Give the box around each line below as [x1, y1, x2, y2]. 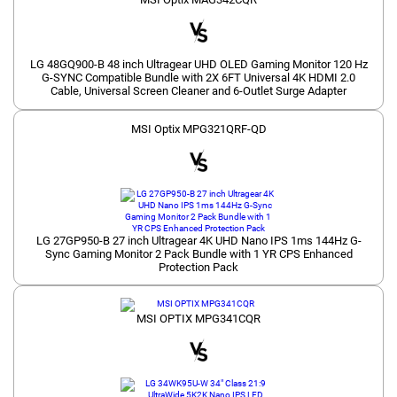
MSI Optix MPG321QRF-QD [130, 122, 267, 136]
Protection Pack [159, 260, 238, 274]
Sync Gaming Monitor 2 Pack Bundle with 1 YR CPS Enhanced [44, 246, 353, 261]
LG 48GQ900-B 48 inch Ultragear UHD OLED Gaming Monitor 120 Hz [29, 58, 368, 72]
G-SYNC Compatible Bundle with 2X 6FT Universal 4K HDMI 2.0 [42, 71, 355, 85]
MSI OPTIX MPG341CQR [136, 312, 261, 326]
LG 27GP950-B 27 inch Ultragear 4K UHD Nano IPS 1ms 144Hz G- [35, 233, 362, 247]
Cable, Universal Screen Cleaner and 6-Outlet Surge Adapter [51, 84, 346, 98]
